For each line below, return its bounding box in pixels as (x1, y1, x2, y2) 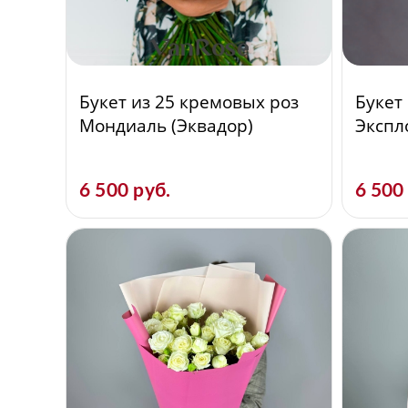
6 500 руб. (79, 181, 171, 200)
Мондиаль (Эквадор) (79, 114, 253, 138)
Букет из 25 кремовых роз (79, 90, 299, 114)
